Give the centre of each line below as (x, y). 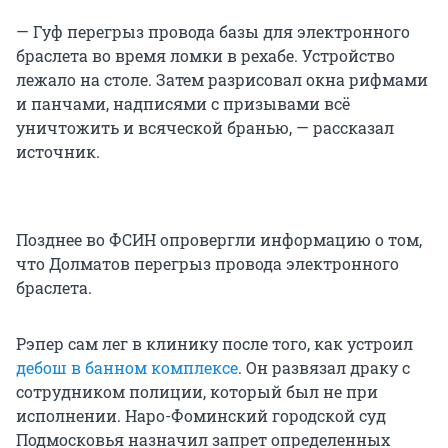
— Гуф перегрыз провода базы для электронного (213, 31)
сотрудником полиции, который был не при (197, 391)
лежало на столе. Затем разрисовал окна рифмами (222, 79)
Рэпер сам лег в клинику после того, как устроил (214, 343)
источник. (58, 151)
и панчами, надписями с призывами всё (183, 103)
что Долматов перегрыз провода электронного (207, 263)
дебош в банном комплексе (127, 367)
